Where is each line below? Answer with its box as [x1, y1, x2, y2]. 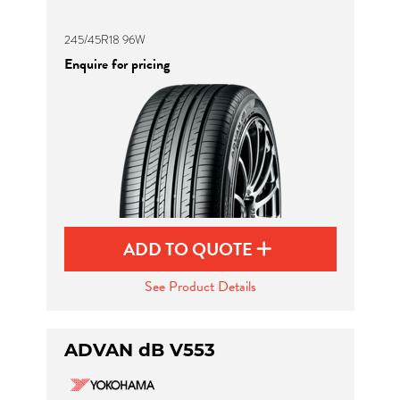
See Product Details [144, 276, 256, 297]
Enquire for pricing [63, 54, 170, 75]
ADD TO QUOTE [123, 236, 256, 262]
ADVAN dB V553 [63, 339, 215, 361]
